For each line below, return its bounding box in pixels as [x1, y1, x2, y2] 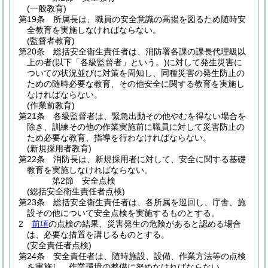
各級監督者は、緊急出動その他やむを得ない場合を [53, 111, 246, 121]
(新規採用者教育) [27, 144, 92, 153]
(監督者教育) [27, 36, 75, 45]
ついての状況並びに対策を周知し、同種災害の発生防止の [27, 68, 245, 78]
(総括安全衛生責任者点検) [27, 187, 125, 196]
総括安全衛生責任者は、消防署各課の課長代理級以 [53, 47, 246, 56]
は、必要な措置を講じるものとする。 [27, 230, 169, 239]
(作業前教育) [27, 100, 75, 110]
